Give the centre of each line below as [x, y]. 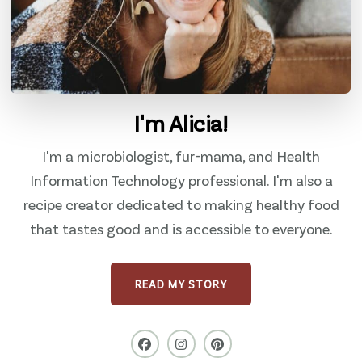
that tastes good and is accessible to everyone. [181, 228]
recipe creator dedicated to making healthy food [181, 204]
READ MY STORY [181, 284]
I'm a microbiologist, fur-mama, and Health [181, 156]
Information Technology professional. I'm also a [181, 180]
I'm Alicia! [181, 122]
